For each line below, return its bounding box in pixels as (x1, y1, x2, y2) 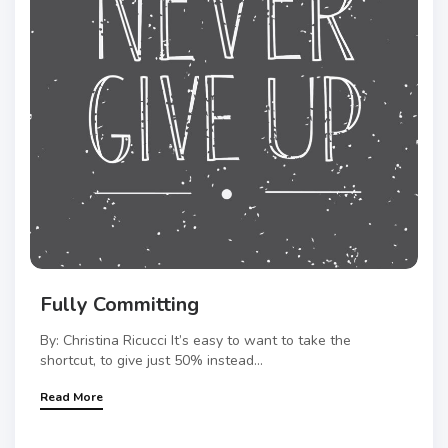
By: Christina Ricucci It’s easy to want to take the (40, 331, 351, 351)
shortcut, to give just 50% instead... (40, 351, 263, 371)
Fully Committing (40, 291, 199, 319)
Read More (40, 389, 103, 406)
